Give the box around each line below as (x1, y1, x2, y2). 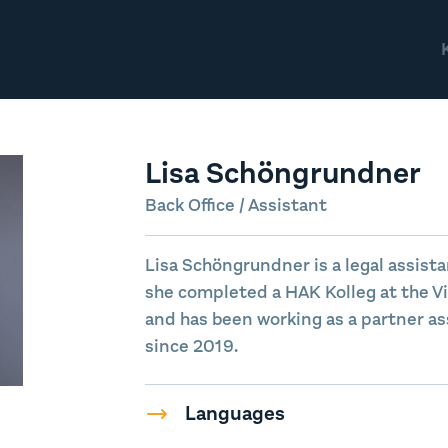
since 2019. (144, 334, 238, 358)
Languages (184, 400, 285, 427)
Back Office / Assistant (144, 193, 327, 217)
